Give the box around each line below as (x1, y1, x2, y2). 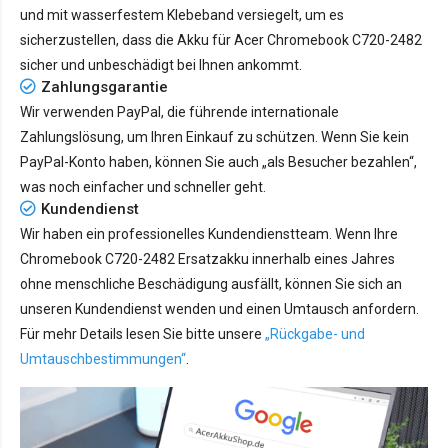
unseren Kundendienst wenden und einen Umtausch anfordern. (20, 300, 419, 317)
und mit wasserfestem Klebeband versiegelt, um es (20, 6, 344, 23)
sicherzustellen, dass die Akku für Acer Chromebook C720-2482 (20, 31, 422, 48)
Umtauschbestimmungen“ (20, 350, 186, 367)
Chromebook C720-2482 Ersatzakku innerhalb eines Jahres (20, 250, 395, 267)
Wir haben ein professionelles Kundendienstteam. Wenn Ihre (20, 225, 398, 242)
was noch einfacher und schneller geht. (20, 178, 266, 195)
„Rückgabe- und (265, 325, 365, 342)
